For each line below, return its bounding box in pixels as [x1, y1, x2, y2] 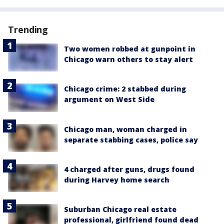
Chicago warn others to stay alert [64, 54, 193, 64]
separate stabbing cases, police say [64, 134, 198, 144]
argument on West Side [64, 94, 154, 104]
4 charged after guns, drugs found [64, 164, 194, 174]
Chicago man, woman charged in [64, 124, 187, 134]
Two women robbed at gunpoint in [64, 44, 195, 53]
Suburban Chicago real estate [64, 204, 176, 214]
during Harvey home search [64, 174, 169, 184]
